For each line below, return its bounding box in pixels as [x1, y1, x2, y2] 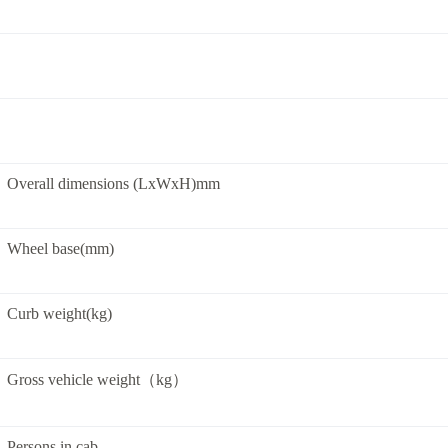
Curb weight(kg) [7, 305, 112, 322]
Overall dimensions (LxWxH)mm [7, 175, 220, 192]
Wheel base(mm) [7, 240, 114, 257]
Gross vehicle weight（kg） [7, 371, 188, 388]
